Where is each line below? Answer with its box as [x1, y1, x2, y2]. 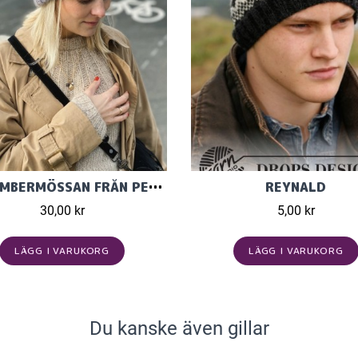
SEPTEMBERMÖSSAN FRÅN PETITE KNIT [148, 178, 162, 196]
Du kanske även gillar [89, 317, 269, 340]
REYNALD [265, 178, 327, 196]
